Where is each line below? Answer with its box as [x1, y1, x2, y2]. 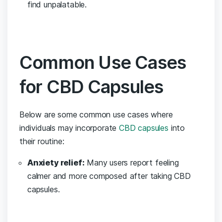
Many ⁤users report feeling [84, 158, 179, 168]
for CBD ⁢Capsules [19, 76, 164, 98]
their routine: [19, 136, 64, 147]
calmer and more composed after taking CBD [27, 171, 191, 181]
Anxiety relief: [27, 158, 85, 168]
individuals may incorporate [19, 123, 119, 133]
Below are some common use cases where [19, 110, 173, 120]
